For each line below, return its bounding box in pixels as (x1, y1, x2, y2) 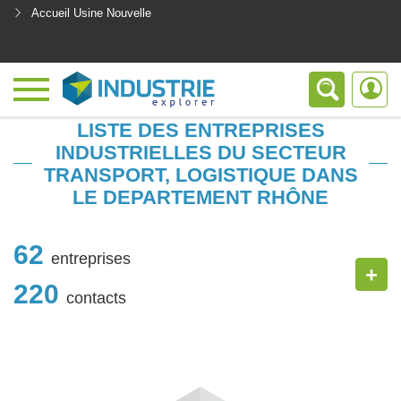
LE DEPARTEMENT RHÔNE (73, 186, 328, 209)
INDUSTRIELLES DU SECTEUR (55, 141, 346, 164)
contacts (66, 288, 126, 307)
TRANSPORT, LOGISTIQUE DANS (43, 164, 358, 186)
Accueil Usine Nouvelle (31, 6, 151, 20)
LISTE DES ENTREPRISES (76, 119, 325, 141)
